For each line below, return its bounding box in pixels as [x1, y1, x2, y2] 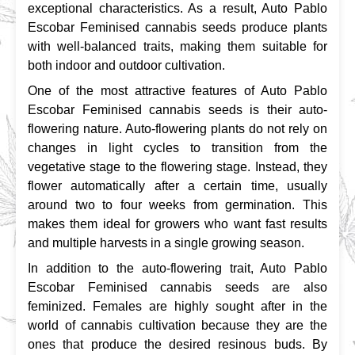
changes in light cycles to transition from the [28, 140, 327, 155]
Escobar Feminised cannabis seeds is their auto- [28, 102, 327, 116]
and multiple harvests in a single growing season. [28, 235, 304, 250]
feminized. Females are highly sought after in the [28, 299, 327, 313]
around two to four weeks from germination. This [28, 197, 327, 212]
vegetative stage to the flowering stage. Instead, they [28, 159, 327, 174]
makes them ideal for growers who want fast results [28, 216, 327, 231]
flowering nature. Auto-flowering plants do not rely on [28, 121, 327, 136]
